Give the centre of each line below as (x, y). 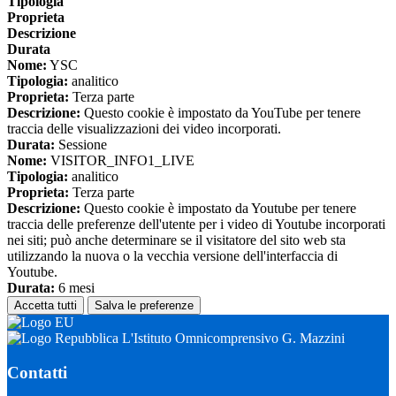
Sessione (81, 145)
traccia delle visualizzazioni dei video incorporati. (144, 129)
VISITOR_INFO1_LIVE (121, 161)
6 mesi (75, 288)
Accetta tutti (46, 306)
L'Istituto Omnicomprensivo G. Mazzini (232, 339)
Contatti (37, 372)
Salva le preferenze (144, 306)
